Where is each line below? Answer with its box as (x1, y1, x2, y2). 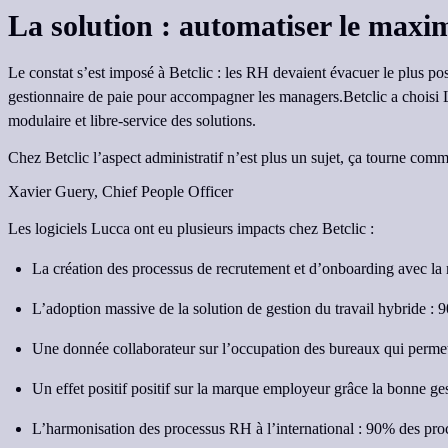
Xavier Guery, (8, 183, 102, 201)
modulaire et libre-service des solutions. (8, 112, 256, 130)
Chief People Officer (102, 183, 233, 201)
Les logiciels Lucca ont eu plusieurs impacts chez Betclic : (8, 220, 374, 238)
